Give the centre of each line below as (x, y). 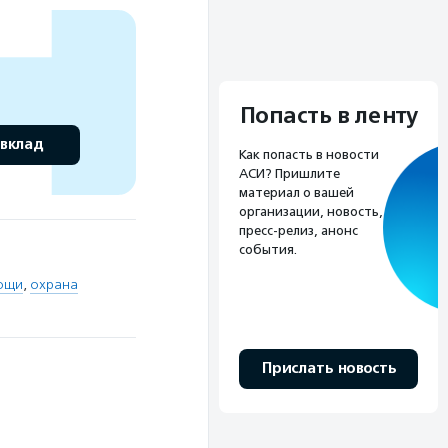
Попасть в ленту (328, 115)
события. (268, 249)
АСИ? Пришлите (289, 173)
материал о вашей (296, 192)
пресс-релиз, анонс (298, 230)
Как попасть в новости (309, 154)
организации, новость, (311, 211)
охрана (54, 284)
